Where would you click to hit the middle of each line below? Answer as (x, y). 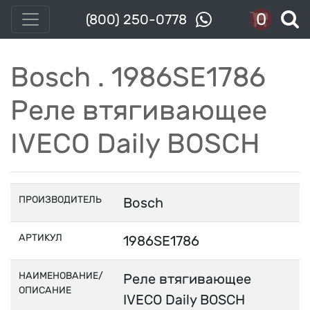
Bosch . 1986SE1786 (138, 77)
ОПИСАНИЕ (45, 290)
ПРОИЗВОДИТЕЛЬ (60, 200)
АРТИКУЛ (40, 238)
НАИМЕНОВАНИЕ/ (61, 276)
